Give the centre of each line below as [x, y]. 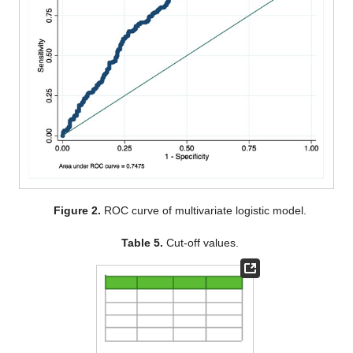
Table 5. [142, 243]
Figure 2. [77, 211]
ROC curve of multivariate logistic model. [203, 211]
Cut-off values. [201, 243]
